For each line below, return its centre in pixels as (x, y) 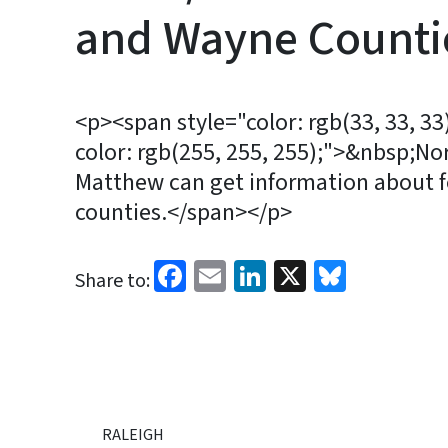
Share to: (112, 281)
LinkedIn (324, 274)
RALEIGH (133, 435)
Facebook (250, 274)
